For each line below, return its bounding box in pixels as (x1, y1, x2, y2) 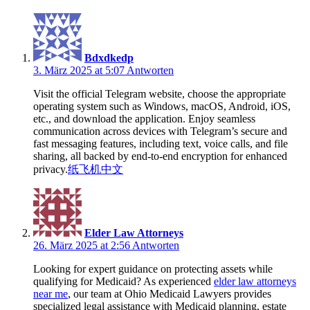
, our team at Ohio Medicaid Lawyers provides (68, 287, 271, 300)
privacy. (33, 163, 68, 175)
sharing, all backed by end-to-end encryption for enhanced (33, 149, 287, 162)
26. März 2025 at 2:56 (33, 239, 132, 251)
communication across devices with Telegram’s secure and (33, 125, 287, 137)
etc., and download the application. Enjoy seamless (33, 112, 255, 125)
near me (33, 287, 68, 300)
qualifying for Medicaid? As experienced (33, 275, 214, 287)
